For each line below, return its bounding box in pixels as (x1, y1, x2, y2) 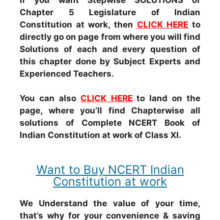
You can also (20, 93, 81, 103)
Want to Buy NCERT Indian (36, 162, 184, 177)
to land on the (132, 93, 200, 103)
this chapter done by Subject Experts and (20, 56, 200, 66)
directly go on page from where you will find (20, 31, 200, 42)
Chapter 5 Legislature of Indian (20, 7, 200, 17)
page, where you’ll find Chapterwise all (20, 106, 200, 115)
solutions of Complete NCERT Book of (20, 118, 200, 128)
